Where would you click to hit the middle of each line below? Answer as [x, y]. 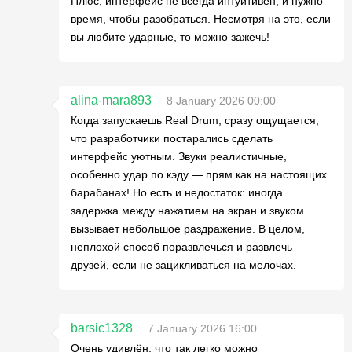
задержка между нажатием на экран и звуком [187, 210]
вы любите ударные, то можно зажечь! [170, 37]
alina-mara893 [111, 100]
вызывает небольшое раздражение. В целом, [188, 228]
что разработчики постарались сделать [172, 138]
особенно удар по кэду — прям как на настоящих [199, 174]
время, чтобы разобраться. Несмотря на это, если [201, 18]
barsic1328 [102, 328]
